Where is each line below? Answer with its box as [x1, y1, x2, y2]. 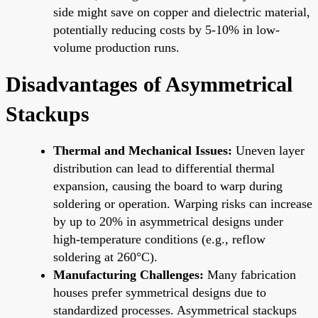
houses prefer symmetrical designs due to [53, 285, 266, 300]
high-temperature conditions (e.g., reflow [53, 231, 265, 246]
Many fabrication [204, 267, 296, 282]
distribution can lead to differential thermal [53, 160, 275, 175]
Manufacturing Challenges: [53, 267, 204, 282]
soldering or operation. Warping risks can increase [53, 196, 312, 211]
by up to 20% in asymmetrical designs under [53, 214, 283, 229]
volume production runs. [53, 40, 180, 55]
